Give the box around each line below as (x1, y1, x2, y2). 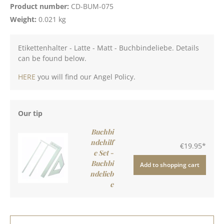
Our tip (18, 108, 42, 118)
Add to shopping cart (140, 160, 199, 169)
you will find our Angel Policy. (35, 71, 135, 81)
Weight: (10, 14, 38, 24)
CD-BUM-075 (71, 1, 113, 11)
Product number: (10, 1, 71, 11)
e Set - (93, 147, 113, 157)
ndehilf (90, 137, 113, 147)
